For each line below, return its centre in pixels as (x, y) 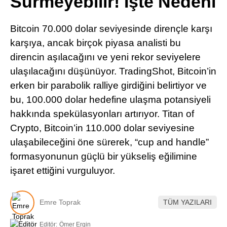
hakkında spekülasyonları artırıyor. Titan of (102, 114)
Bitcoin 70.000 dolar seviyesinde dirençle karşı (111, 29)
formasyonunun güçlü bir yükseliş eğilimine (104, 156)
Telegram (168, 70)
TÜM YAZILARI (187, 202)
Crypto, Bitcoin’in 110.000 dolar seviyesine (102, 128)
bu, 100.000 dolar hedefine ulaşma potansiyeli (110, 100)
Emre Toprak (60, 202)
